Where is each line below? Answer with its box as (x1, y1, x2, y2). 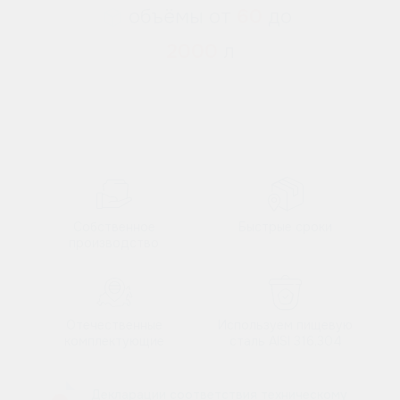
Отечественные (65, 317, 162, 334)
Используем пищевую (218, 317, 354, 334)
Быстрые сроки (238, 219, 333, 236)
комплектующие (63, 333, 164, 350)
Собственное (72, 219, 155, 236)
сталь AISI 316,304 (229, 333, 342, 350)
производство (69, 235, 160, 252)
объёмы (128, 4, 204, 29)
